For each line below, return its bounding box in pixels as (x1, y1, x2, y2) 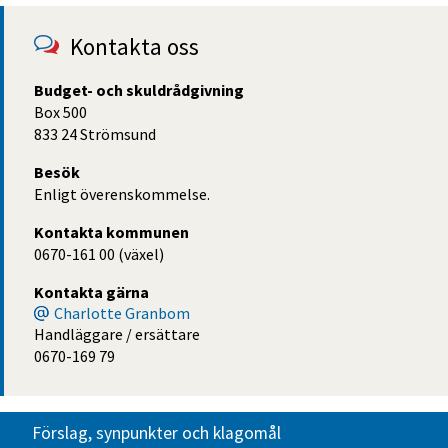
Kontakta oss (70, 32, 200, 62)
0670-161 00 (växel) (34, 244, 164, 265)
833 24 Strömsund (34, 124, 156, 145)
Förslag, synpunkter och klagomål (32, 422, 281, 444)
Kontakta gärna (34, 282, 149, 303)
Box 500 (34, 102, 87, 123)
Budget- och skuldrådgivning (34, 80, 244, 101)
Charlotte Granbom (54, 303, 190, 324)
